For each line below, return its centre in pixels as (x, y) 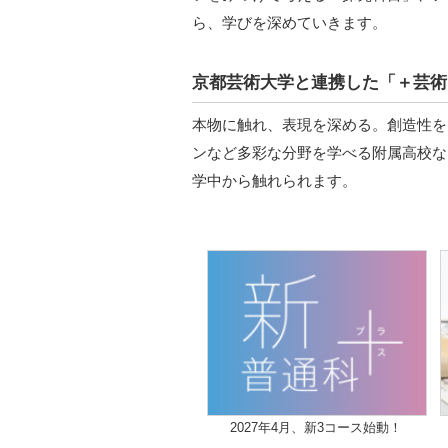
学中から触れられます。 (274, 180)
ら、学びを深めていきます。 (289, 22)
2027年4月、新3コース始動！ (316, 427)
